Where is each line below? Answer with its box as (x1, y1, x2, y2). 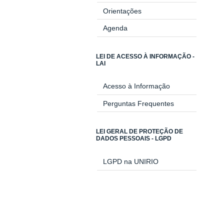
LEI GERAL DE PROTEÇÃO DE (96, 128, 183, 135)
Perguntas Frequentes (102, 99, 174, 107)
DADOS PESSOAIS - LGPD (96, 135, 171, 142)
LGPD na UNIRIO (102, 157, 158, 166)
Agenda (102, 23, 127, 32)
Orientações (102, 6, 141, 15)
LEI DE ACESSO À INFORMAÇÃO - (96, 52, 194, 60)
